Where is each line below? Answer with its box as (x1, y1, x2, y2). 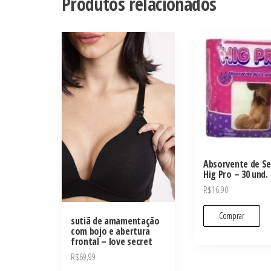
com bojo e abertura (71, 224, 150, 238)
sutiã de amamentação (71, 214, 160, 227)
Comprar (219, 209, 245, 221)
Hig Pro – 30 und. (203, 168, 268, 181)
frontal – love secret (71, 234, 152, 248)
